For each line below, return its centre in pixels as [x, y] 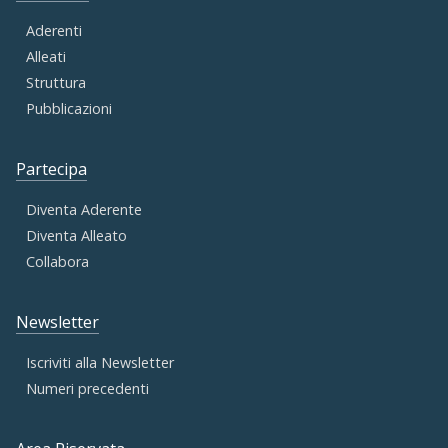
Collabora [57, 262]
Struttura [56, 83]
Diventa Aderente [84, 210]
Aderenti [54, 31]
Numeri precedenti [87, 389]
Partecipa [51, 169]
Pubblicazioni [69, 109]
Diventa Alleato [76, 236]
